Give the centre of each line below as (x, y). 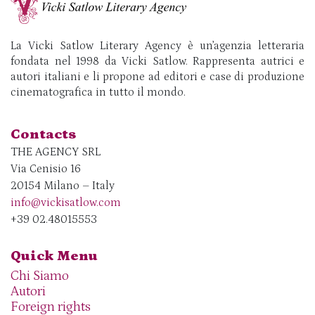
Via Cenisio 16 (46, 169)
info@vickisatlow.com (66, 203)
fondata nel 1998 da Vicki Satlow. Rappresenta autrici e (157, 62)
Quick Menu (54, 256)
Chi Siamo (40, 276)
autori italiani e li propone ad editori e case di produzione (157, 77)
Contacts (44, 135)
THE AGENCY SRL (56, 152)
